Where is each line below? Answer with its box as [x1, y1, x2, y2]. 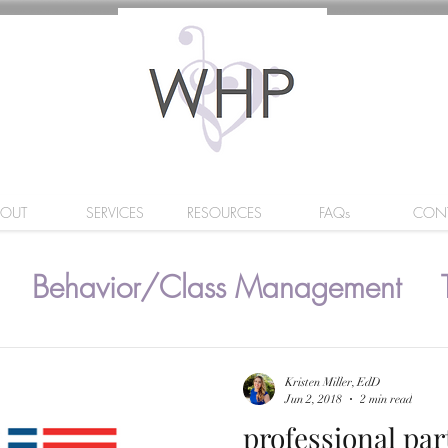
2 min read [360, 391, 412, 406]
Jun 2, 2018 [285, 391, 342, 406]
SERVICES [85, 203, 144, 222]
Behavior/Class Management [32, 266, 401, 307]
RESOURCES [187, 203, 262, 222]
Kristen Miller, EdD [285, 375, 381, 389]
